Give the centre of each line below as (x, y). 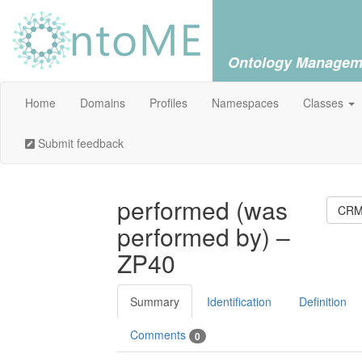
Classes (325, 103)
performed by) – (204, 236)
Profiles (168, 103)
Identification (239, 301)
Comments (160, 335)
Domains (103, 103)
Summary (155, 301)
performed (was (202, 210)
